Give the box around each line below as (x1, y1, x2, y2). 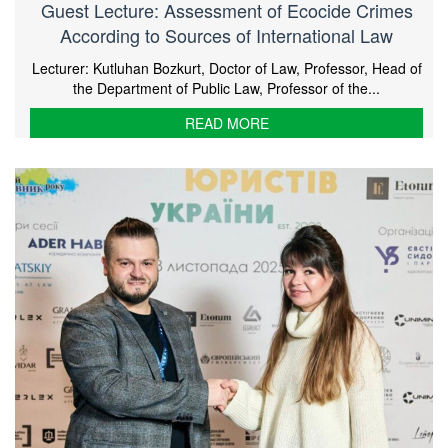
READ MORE (184, 113, 269, 134)
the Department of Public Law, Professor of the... (73, 78, 380, 99)
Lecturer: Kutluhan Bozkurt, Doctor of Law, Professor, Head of (31, 58, 422, 79)
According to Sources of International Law (60, 22, 393, 49)
